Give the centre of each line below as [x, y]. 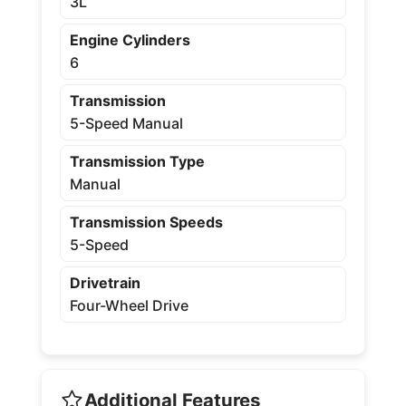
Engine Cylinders [130, 39]
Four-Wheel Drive [129, 305]
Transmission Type [137, 161]
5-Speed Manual [126, 123]
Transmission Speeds [146, 222]
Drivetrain [105, 282]
